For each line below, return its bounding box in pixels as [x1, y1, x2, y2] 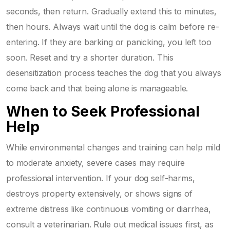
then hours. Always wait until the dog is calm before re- [6, 21, 219, 32]
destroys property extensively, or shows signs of [6, 188, 193, 199]
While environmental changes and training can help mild [6, 142, 220, 152]
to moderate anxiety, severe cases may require [6, 157, 185, 168]
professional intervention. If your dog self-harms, [6, 172, 195, 183]
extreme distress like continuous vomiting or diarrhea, [6, 203, 211, 214]
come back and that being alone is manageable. [6, 83, 188, 93]
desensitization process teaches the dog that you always [6, 67, 221, 78]
